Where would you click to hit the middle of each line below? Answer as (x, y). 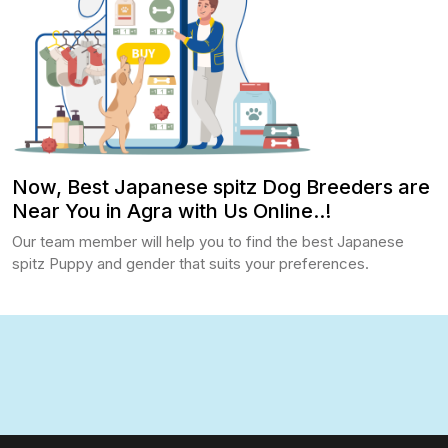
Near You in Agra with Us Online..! (171, 211)
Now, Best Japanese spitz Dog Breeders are (221, 187)
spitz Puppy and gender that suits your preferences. (190, 264)
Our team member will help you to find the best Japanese (208, 242)
